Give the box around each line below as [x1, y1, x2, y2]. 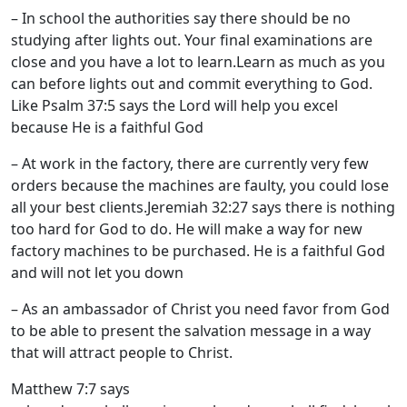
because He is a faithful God [11, 116, 203, 137]
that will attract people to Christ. [11, 342, 233, 362]
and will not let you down [11, 262, 184, 283]
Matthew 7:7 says [11, 378, 130, 399]
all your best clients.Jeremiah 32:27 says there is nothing [11, 196, 395, 217]
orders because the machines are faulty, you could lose [11, 174, 389, 195]
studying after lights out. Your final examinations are [11, 29, 372, 50]
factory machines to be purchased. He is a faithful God [11, 240, 385, 261]
